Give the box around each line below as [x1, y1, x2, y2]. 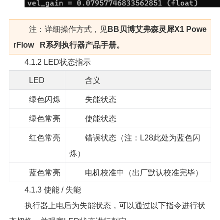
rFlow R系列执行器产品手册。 [13, 40, 124, 49]
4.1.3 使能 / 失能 [24, 185, 81, 194]
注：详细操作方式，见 [28, 25, 108, 33]
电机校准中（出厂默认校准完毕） [84, 168, 203, 177]
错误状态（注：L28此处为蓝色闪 [84, 133, 200, 142]
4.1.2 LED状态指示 [24, 57, 91, 66]
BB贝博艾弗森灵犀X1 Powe [107, 25, 207, 33]
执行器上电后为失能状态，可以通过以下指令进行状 [24, 201, 205, 210]
